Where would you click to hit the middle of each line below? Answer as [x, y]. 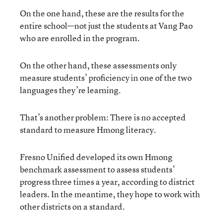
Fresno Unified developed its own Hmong [96, 157]
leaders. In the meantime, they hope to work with [110, 194]
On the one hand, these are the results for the [102, 13]
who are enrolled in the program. [80, 38]
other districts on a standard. [72, 206]
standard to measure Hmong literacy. [88, 129]
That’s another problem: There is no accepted [103, 117]
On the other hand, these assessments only [98, 65]
